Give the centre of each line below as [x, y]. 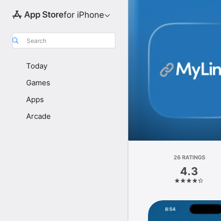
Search [37, 40]
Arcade [38, 116]
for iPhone [84, 15]
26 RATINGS [189, 157]
